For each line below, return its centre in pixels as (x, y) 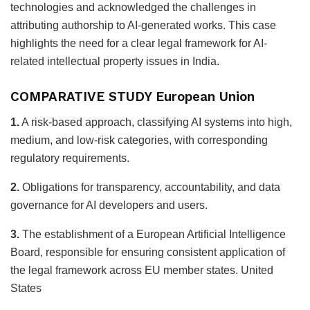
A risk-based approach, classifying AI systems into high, (156, 122)
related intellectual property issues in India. (115, 62)
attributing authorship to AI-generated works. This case (143, 26)
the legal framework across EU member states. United (142, 271)
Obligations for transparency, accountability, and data (150, 188)
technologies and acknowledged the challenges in (133, 8)
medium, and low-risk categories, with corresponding (139, 140)
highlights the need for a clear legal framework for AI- (139, 44)
